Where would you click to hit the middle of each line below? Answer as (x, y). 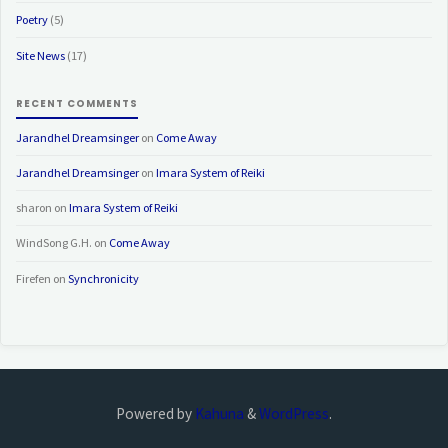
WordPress (294, 414)
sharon (34, 208)
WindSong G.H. (54, 243)
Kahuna (218, 414)
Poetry (32, 20)
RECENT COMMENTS (77, 103)
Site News (41, 55)
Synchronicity (104, 278)
